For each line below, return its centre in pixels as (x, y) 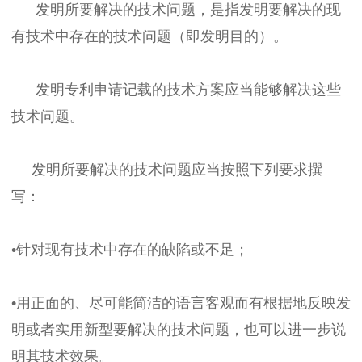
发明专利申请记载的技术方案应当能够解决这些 (176, 89)
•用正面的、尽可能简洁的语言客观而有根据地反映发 (181, 303)
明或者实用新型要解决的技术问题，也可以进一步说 (179, 329)
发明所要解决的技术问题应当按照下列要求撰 (167, 169)
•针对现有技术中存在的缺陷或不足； (130, 249)
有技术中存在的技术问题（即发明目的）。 (149, 36)
